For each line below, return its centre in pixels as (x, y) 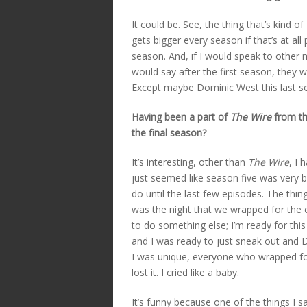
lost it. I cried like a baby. (185, 272)
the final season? (169, 132)
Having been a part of (181, 116)
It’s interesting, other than (190, 162)
